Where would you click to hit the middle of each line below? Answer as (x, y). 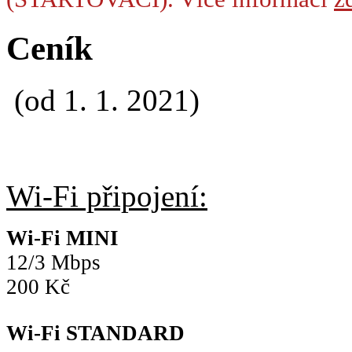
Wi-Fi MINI (62, 238)
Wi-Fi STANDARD (95, 334)
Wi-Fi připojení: (107, 196)
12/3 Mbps (53, 263)
